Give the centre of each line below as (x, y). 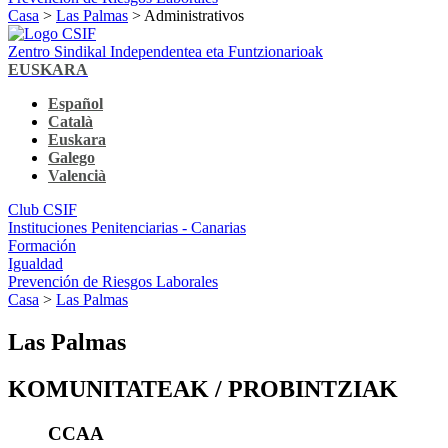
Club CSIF (42, 209)
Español (75, 103)
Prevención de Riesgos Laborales (113, 281)
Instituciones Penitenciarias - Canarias (127, 227)
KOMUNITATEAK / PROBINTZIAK (203, 388)
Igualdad (35, 263)
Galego (71, 157)
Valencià (77, 175)
